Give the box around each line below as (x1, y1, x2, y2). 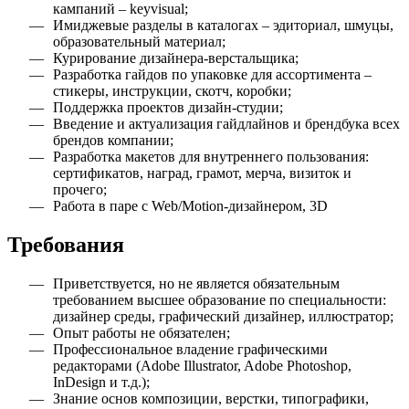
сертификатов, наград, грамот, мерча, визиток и (53, 165, 351, 182)
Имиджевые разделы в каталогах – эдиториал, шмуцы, (53, 17, 393, 34)
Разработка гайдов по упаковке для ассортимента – (53, 67, 372, 83)
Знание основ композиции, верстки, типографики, (53, 390, 369, 406)
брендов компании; (53, 132, 173, 149)
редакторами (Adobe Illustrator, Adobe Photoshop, (53, 357, 351, 373)
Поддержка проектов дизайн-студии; (53, 100, 283, 116)
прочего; (53, 182, 107, 198)
